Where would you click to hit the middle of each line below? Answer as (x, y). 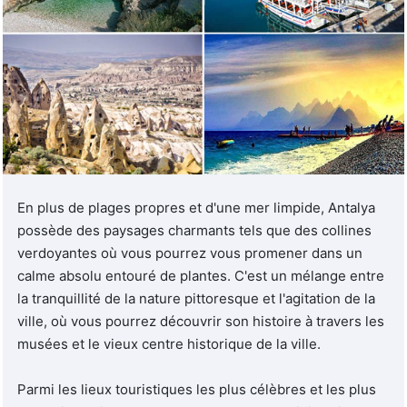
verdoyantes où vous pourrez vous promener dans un (190, 253)
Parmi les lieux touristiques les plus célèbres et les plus (197, 389)
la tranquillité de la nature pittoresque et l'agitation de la (196, 298)
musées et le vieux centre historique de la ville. (169, 343)
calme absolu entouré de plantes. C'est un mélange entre (201, 275)
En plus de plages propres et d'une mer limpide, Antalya (196, 207)
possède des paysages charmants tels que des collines (194, 230)
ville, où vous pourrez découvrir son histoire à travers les (201, 321)
